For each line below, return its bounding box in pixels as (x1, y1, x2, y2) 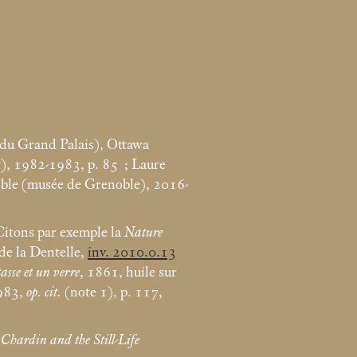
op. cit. (26, 284, 61, 300)
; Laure (124, 156, 166, 173)
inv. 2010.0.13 (88, 245, 176, 261)
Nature (124, 225, 163, 241)
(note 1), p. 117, (61, 284, 163, 300)
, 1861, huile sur (80, 265, 177, 280)
